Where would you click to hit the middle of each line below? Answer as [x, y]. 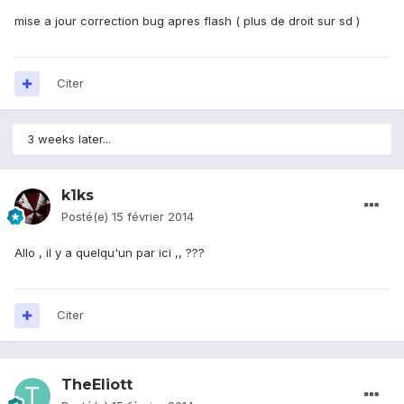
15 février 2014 [153, 217]
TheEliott [97, 385]
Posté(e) [87, 217]
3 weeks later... [69, 139]
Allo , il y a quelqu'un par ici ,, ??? [110, 253]
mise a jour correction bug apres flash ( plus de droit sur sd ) [187, 21]
